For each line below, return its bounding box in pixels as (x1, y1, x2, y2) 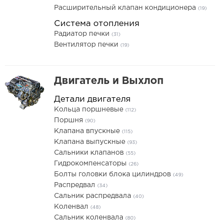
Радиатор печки (54, 31, 111, 37)
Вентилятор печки (54, 42, 120, 48)
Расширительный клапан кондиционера (54, 5, 198, 11)
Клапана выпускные (54, 139, 127, 145)
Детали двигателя (54, 96, 131, 103)
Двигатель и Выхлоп (54, 77, 164, 85)
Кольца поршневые (54, 107, 125, 112)
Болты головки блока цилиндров (54, 171, 173, 177)
